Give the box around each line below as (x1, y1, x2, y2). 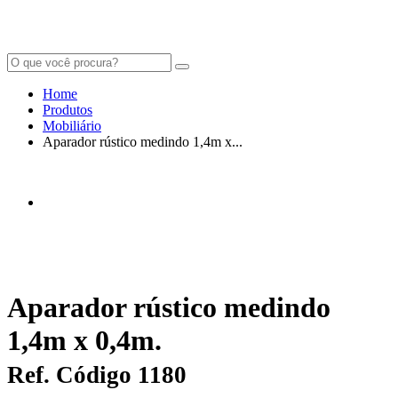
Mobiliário (43, 117, 101, 133)
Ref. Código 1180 (7, 362, 187, 389)
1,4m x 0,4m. (7, 324, 162, 357)
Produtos (43, 101, 92, 117)
